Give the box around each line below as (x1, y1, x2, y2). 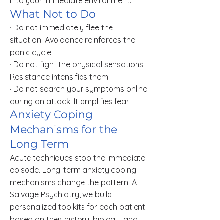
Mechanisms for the (10, 123, 117, 136)
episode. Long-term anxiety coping (10, 165, 136, 175)
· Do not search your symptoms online (10, 84, 147, 94)
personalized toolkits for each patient (10, 202, 145, 212)
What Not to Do (10, 7, 96, 21)
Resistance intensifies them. (10, 72, 110, 82)
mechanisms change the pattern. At (10, 177, 139, 187)
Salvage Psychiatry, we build (10, 190, 112, 199)
